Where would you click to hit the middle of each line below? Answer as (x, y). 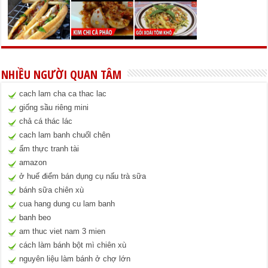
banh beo (35, 218)
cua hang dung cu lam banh (67, 204)
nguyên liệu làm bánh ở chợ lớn (75, 259)
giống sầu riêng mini (54, 108)
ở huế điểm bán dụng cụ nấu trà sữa (83, 176)
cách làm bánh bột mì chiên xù (73, 245)
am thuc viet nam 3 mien (63, 232)
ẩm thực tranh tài (49, 149)
